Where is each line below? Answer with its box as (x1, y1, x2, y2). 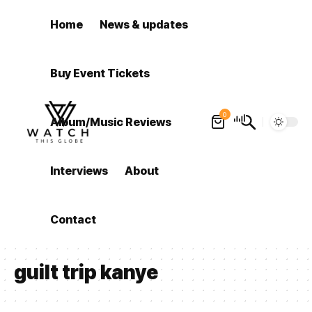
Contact (50, 212, 97, 226)
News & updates (100, 17, 189, 31)
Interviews (50, 164, 109, 178)
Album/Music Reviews (50, 115, 172, 129)
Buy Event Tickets (50, 66, 150, 80)
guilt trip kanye (14, 260, 158, 284)
